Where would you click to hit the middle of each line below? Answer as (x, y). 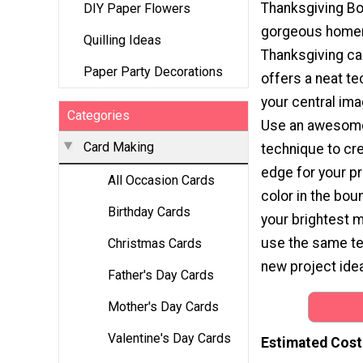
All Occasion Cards (161, 181)
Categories (98, 116)
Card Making (119, 147)
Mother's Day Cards (163, 307)
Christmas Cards (155, 244)
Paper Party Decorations (153, 72)
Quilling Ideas (122, 41)
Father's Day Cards (161, 275)
